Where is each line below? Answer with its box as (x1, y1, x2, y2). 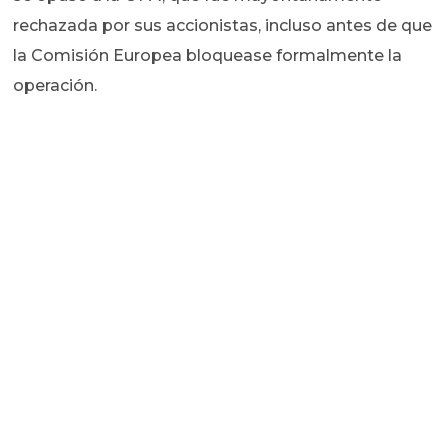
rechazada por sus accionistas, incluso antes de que (13, 16, 433, 36)
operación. (13, 76, 98, 96)
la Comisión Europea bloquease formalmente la (13, 46, 403, 66)
